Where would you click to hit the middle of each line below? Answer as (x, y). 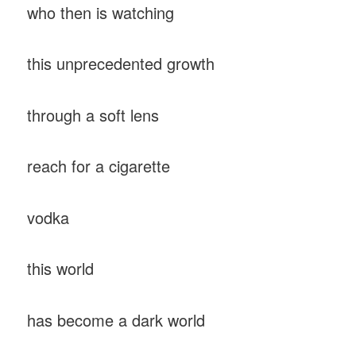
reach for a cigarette (101, 166)
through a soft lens (93, 114)
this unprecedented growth (121, 64)
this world (61, 269)
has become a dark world (119, 319)
